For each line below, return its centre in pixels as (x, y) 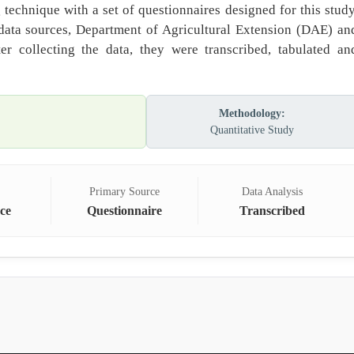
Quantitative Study (252, 130)
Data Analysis (272, 192)
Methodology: (252, 113)
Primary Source (124, 192)
